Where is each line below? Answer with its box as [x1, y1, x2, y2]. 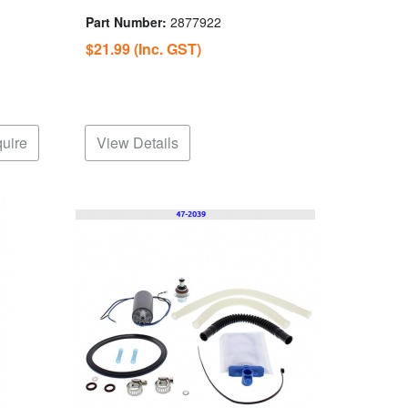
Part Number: [85, 12, 170, 31]
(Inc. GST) [133, 37, 201, 59]
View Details [97, 132, 179, 154]
